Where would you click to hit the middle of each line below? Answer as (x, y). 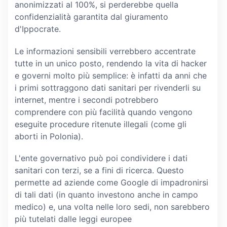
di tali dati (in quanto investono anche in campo (106, 194)
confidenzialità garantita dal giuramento (91, 17)
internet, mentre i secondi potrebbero (86, 100)
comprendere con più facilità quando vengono (103, 112)
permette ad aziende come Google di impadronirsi (111, 182)
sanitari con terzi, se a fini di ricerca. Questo (99, 170)
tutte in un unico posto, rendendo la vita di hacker (110, 63)
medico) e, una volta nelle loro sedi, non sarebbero (112, 206)
